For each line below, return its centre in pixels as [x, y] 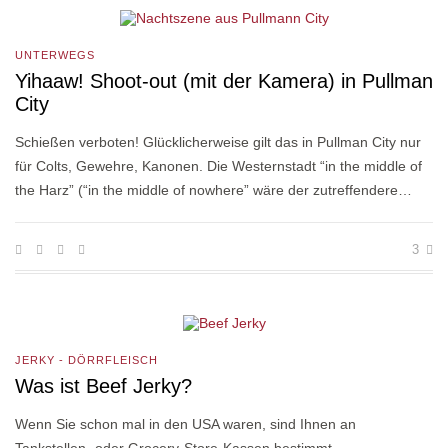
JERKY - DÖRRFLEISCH [86, 360]
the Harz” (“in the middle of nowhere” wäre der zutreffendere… [213, 189]
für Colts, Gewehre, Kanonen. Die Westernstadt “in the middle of [218, 165]
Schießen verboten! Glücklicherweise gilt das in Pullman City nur [218, 141]
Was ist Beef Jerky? [103, 386]
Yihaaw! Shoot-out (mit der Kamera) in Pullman [224, 80]
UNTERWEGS [55, 54]
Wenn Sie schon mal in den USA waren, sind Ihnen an [185, 424]
